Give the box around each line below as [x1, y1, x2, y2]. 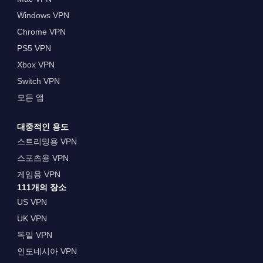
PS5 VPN [16, 43, 51, 53]
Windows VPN [16, 10, 69, 20]
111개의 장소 [16, 183, 66, 193]
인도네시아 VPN [16, 247, 77, 257]
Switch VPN [16, 76, 60, 86]
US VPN [16, 197, 47, 207]
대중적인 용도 [16, 122, 69, 132]
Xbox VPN [16, 59, 55, 69]
